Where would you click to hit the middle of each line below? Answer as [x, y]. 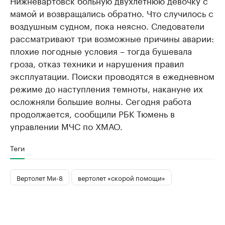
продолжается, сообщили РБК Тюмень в [92, 113]
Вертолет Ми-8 [40, 177]
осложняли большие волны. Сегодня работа [101, 101]
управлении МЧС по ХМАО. [66, 126]
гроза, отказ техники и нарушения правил [97, 63]
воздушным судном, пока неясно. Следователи [107, 25]
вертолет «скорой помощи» [122, 177]
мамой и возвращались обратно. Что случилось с [112, 13]
